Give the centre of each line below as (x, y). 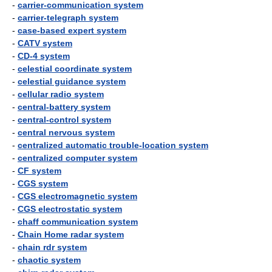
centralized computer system (77, 158)
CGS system (43, 183)
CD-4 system (44, 56)
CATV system (45, 43)
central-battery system (64, 107)
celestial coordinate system (75, 69)
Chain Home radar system (71, 234)
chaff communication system (78, 222)
